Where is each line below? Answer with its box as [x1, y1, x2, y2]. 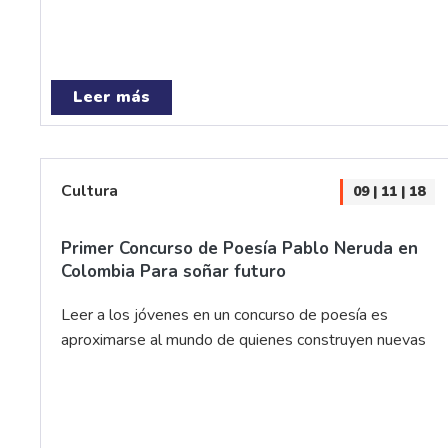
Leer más [73, 86, 150, 108]
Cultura [61, 180, 118, 202]
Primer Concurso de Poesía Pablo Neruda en [61, 237, 418, 260]
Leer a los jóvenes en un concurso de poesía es [61, 304, 388, 326]
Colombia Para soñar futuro [61, 260, 286, 283]
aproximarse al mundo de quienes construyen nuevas [61, 329, 426, 351]
